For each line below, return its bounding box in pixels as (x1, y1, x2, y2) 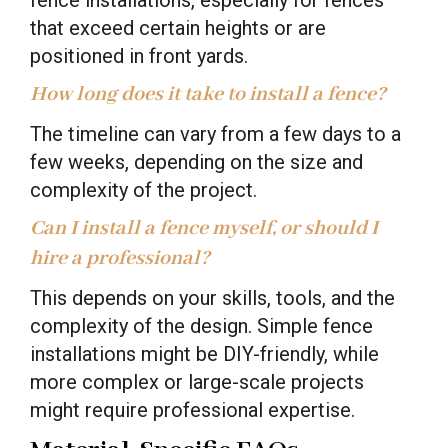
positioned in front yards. (30, 43, 248, 68)
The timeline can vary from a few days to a (30, 121, 401, 146)
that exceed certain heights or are (30, 15, 326, 40)
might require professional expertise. (30, 397, 355, 422)
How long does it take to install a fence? (30, 81, 386, 107)
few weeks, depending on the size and (30, 149, 363, 174)
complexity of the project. (30, 177, 257, 202)
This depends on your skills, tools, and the (30, 285, 395, 310)
